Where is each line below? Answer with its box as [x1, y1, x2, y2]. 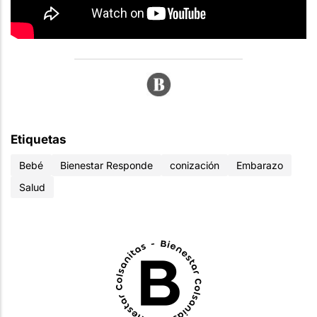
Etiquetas [11, 132, 67, 147]
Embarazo [236, 159, 283, 172]
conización [170, 159, 219, 172]
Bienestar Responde [60, 159, 153, 172]
